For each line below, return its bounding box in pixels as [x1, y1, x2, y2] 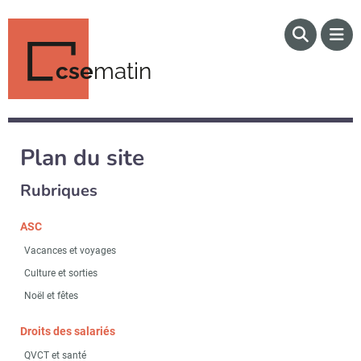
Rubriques [20, 180, 98, 201]
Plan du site [20, 143, 144, 173]
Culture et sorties [24, 268, 98, 279]
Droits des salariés [20, 325, 115, 338]
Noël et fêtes [24, 290, 78, 301]
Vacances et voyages [24, 245, 116, 256]
